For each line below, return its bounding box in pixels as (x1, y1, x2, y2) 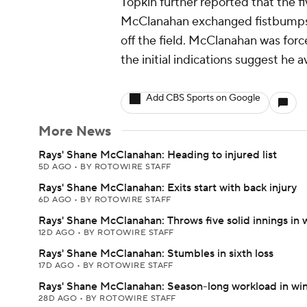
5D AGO (38, 162, 75, 172)
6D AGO (38, 195, 75, 205)
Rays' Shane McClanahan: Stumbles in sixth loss (38, 247, 273, 260)
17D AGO (38, 260, 77, 271)
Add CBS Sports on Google (146, 92, 260, 104)
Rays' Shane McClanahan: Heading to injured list (38, 148, 277, 162)
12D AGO (38, 228, 77, 238)
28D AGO (38, 293, 79, 304)
